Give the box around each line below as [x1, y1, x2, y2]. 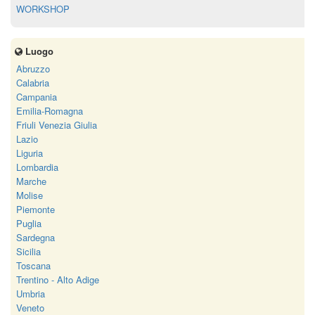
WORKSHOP [16, 2, 70, 15]
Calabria [16, 76, 49, 89]
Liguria [16, 146, 43, 160]
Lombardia [16, 160, 58, 174]
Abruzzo [16, 62, 50, 75]
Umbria [16, 287, 45, 300]
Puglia [16, 217, 41, 230]
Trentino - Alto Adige [16, 273, 99, 286]
